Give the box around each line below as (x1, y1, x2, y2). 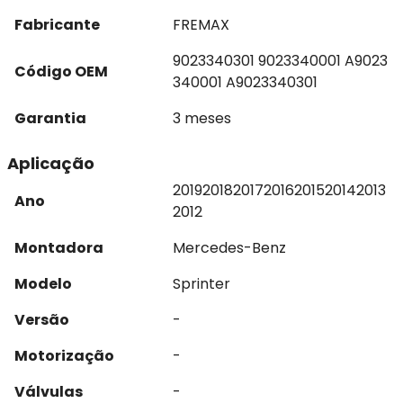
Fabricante (14, 14, 100, 35)
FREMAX (173, 14, 229, 35)
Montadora (14, 237, 103, 258)
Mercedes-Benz (173, 237, 286, 258)
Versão (14, 309, 69, 330)
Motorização (14, 345, 114, 366)
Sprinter (173, 273, 230, 294)
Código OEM (14, 61, 108, 82)
